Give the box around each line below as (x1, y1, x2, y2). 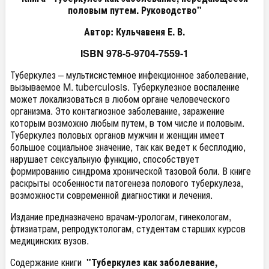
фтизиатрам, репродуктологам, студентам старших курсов (10, 222, 246, 235)
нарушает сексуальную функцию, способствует (10, 152, 199, 166)
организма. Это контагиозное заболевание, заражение (10, 104, 225, 118)
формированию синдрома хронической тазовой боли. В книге (10, 164, 251, 178)
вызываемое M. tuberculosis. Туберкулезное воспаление (10, 80, 240, 94)
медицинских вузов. (10, 234, 89, 247)
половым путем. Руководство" (67, 3, 202, 17)
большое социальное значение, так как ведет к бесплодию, (10, 140, 246, 154)
